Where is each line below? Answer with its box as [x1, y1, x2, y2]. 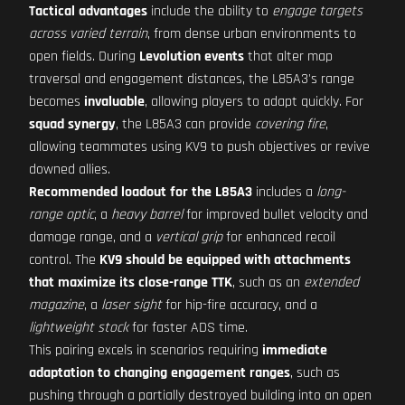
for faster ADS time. [128, 318, 248, 337]
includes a [252, 183, 316, 202]
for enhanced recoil [222, 228, 335, 247]
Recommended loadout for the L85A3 [29, 183, 252, 202]
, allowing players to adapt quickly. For [145, 92, 363, 111]
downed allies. [29, 160, 110, 179]
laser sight [101, 296, 162, 315]
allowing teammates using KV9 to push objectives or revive [29, 137, 370, 156]
